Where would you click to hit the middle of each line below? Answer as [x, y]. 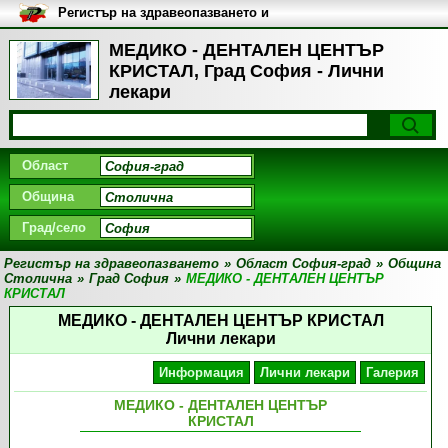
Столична [38, 278]
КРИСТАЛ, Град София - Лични [246, 71]
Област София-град [304, 263]
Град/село [53, 227]
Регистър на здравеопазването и [163, 12]
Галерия [393, 372]
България [88, 42]
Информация [202, 372]
